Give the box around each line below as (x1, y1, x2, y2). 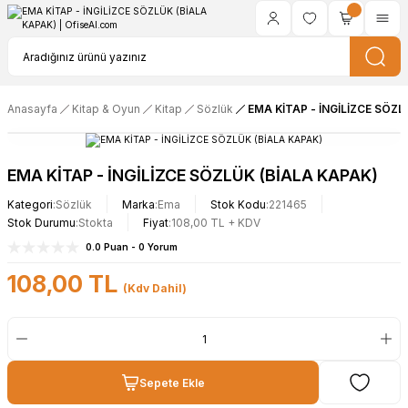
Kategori (7, 197, 53, 211)
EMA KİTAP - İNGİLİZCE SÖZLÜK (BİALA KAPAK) (7, 166, 378, 185)
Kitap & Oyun (72, 102, 140, 116)
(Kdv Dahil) (123, 281, 187, 295)
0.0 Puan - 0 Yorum (86, 241, 178, 252)
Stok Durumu (7, 215, 76, 229)
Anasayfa (7, 102, 57, 116)
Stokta (78, 215, 113, 229)
